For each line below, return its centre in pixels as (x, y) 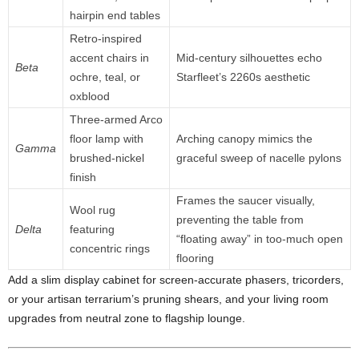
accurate (222, 280)
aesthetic (287, 77)
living (288, 299)
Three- (87, 119)
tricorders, (318, 280)
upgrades (34, 318)
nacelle (289, 158)
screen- (179, 280)
